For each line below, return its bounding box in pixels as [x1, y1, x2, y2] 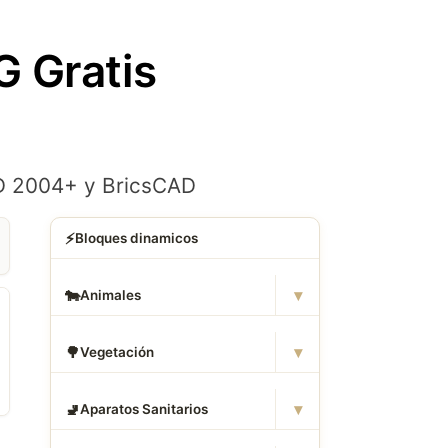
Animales [79, 287, 141, 303]
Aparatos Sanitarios [79, 401, 208, 417]
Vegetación [79, 344, 154, 360]
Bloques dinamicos [74, 230, 198, 246]
